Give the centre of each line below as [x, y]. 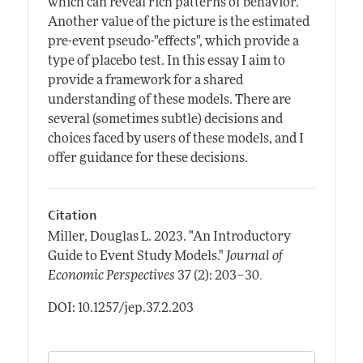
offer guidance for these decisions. [147, 158]
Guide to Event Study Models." [135, 257]
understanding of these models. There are [169, 100]
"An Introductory [239, 238]
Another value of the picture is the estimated [178, 22]
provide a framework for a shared [145, 81]
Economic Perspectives [111, 277]
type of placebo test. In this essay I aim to [166, 61]
